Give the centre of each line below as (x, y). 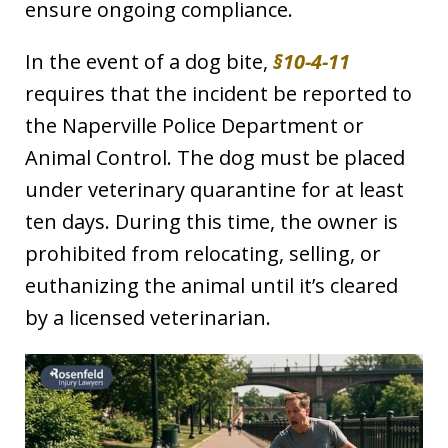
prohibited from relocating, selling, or (203, 254)
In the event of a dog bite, (149, 62)
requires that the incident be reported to (218, 94)
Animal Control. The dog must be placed (215, 158)
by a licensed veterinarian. (148, 318)
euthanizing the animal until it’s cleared (211, 286)
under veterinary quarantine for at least (214, 190)
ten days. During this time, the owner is (211, 222)
